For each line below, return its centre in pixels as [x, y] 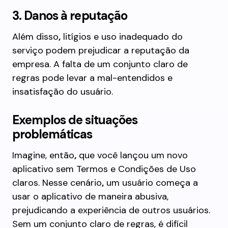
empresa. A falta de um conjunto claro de [100, 64]
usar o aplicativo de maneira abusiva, [90, 196]
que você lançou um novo [132, 155]
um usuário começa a [151, 183]
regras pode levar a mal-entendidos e [92, 78]
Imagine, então [43, 155]
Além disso [35, 37]
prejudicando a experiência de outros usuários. [111, 210]
